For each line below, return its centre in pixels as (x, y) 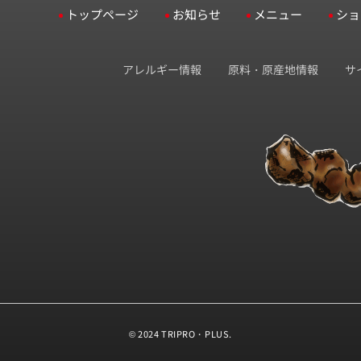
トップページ (102, 14)
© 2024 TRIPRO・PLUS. (180, 333)
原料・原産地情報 (274, 69)
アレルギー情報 (162, 69)
